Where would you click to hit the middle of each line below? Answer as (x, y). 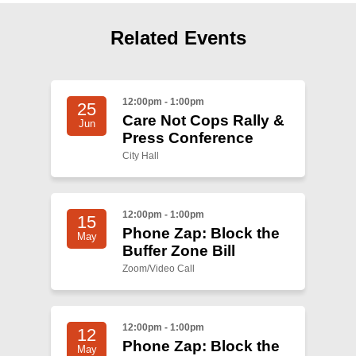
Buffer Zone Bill (179, 250)
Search (43, 33)
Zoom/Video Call (159, 269)
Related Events (178, 38)
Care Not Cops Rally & (203, 120)
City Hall (141, 156)
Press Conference (188, 137)
